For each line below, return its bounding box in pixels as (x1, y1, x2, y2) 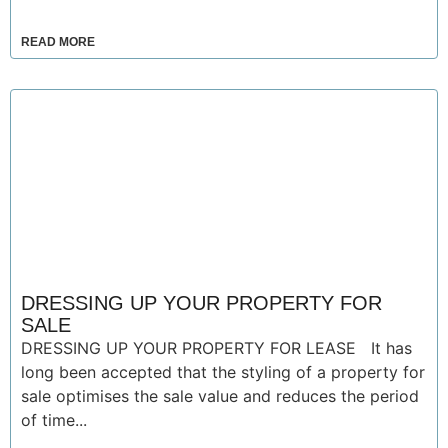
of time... (21, 410, 87, 430)
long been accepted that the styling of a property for (21, 362, 425, 382)
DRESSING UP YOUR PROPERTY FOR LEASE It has (21, 338, 412, 358)
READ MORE (21, 35, 95, 49)
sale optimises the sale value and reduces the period (21, 386, 419, 406)
